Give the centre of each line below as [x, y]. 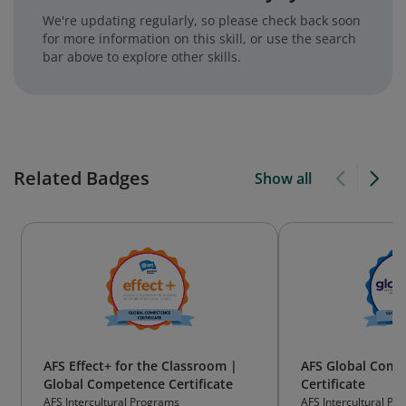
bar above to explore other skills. [142, 57]
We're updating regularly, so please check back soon [202, 20]
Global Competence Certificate [138, 384]
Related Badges [82, 178]
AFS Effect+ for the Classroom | [140, 366]
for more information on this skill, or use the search [199, 39]
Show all [283, 179]
